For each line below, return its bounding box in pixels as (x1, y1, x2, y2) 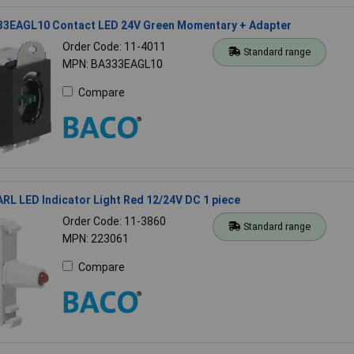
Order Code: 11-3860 (62, 214, 166, 228)
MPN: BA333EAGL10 (62, 57, 163, 70)
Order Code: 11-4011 (62, 40, 166, 53)
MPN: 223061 (62, 232, 129, 245)
